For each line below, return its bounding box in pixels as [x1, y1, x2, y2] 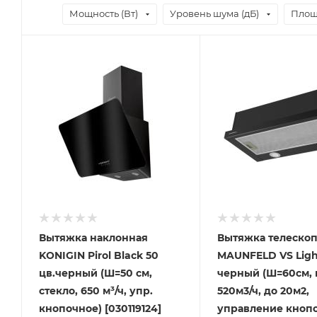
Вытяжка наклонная [39, 231, 148, 244]
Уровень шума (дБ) [170, 8, 259, 19]
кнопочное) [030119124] [39, 301, 161, 315]
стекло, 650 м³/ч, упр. [39, 284, 153, 297]
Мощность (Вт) [69, 8, 138, 19]
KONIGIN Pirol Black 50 [39, 248, 158, 262]
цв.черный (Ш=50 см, [39, 266, 152, 279]
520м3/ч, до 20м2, [217, 284, 309, 297]
